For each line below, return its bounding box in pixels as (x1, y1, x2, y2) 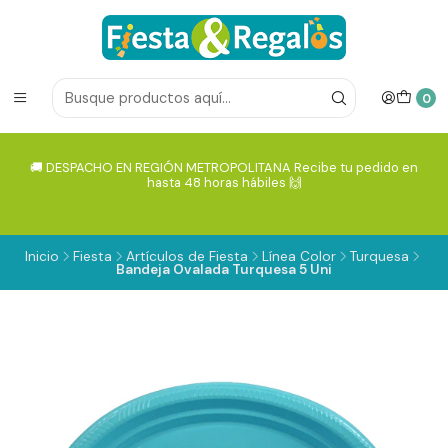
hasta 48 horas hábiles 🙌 (146, 174, 302, 191)
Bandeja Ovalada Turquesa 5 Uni (116, 261, 332, 278)
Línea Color (262, 247, 336, 265)
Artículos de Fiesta (126, 247, 248, 265)
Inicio (25, 247, 59, 265)
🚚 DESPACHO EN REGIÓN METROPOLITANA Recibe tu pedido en (30, 159, 418, 176)
